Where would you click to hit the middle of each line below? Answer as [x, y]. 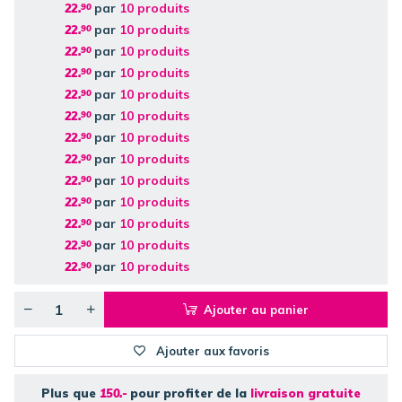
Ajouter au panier [256, 309]
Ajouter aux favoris [213, 350]
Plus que [70, 393]
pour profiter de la [189, 393]
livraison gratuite [306, 393]
